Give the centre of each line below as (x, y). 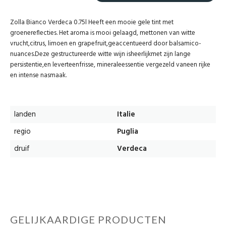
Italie (126, 115)
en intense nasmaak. (38, 76)
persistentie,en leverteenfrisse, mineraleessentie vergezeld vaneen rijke (110, 65)
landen (25, 115)
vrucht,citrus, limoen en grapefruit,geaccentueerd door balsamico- (106, 44)
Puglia (128, 132)
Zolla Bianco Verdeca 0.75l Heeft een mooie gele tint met (92, 23)
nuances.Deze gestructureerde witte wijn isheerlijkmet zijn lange (100, 54)
